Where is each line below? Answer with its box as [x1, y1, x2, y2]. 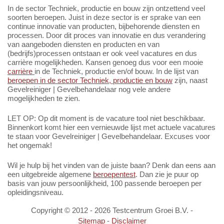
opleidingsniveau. [7, 188, 63, 197]
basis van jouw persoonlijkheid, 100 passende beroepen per [7, 179, 201, 188]
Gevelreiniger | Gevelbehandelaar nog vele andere [7, 85, 170, 94]
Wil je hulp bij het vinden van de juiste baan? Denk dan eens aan [7, 161, 215, 170]
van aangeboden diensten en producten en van [7, 40, 159, 49]
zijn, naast [172, 76, 207, 85]
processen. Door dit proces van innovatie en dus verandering [7, 31, 205, 40]
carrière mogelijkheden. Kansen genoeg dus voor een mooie [7, 58, 203, 67]
